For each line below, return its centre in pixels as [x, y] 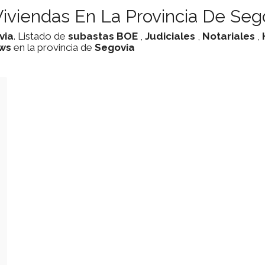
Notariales [229, 36]
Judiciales [170, 36]
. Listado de [41, 36]
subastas [91, 36]
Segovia [115, 47]
